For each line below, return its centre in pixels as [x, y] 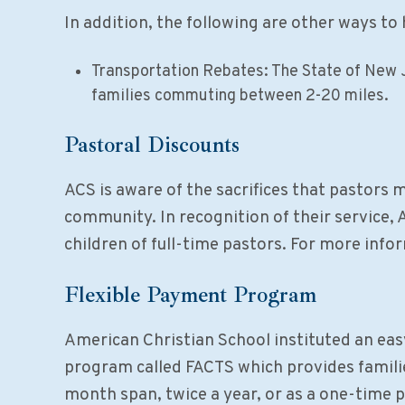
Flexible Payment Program [190, 294]
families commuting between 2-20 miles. [240, 96]
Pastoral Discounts [151, 144]
